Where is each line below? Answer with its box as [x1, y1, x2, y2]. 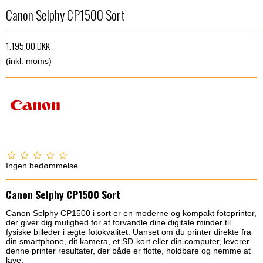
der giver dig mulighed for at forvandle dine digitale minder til [6, 218, 231, 227]
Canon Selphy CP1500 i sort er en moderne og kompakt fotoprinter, [6, 208, 257, 218]
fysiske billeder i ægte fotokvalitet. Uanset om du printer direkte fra [6, 227, 251, 237]
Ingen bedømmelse [6, 161, 78, 171]
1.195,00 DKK [6, 39, 50, 53]
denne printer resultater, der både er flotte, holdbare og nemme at [6, 246, 251, 255]
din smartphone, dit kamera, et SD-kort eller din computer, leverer [6, 237, 249, 246]
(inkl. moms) [6, 56, 52, 66]
